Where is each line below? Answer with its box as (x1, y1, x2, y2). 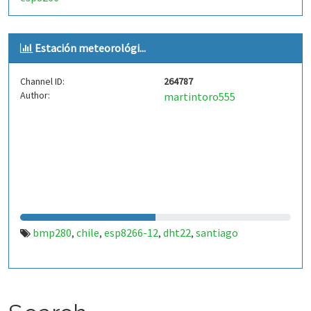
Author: (20, 89, 50, 101)
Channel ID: (20, 75, 65, 87)
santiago (196, 226, 238, 239)
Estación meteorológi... (35, 41, 146, 55)
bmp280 (33, 226, 72, 239)
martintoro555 (164, 90, 235, 103)
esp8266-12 (104, 226, 158, 239)
